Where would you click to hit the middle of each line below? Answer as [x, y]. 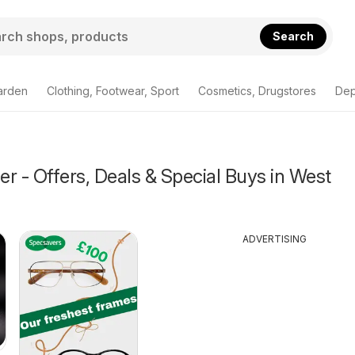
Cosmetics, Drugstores [257, 91]
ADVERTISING [275, 239]
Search [294, 36]
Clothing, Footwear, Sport [113, 91]
